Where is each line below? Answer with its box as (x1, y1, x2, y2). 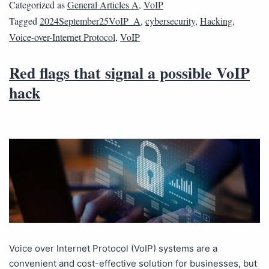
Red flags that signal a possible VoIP (9, 61, 250, 85)
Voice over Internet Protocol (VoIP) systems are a (9, 242, 217, 254)
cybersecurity (145, 14, 195, 28)
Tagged (9, 14, 40, 28)
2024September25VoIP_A (40, 14, 141, 28)
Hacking (200, 14, 232, 28)
